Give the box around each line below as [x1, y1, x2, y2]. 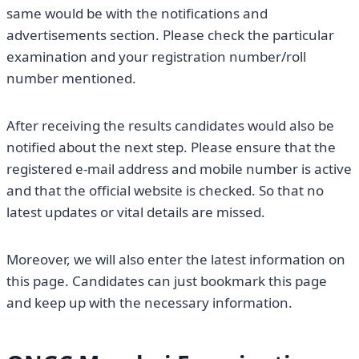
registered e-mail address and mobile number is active [6, 159, 352, 179]
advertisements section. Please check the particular [6, 26, 334, 45]
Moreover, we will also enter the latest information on [6, 250, 345, 269]
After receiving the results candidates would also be [6, 116, 334, 135]
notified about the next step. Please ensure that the [6, 138, 336, 157]
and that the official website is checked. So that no [6, 181, 324, 200]
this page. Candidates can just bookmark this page [6, 272, 327, 291]
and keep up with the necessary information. [6, 293, 292, 313]
